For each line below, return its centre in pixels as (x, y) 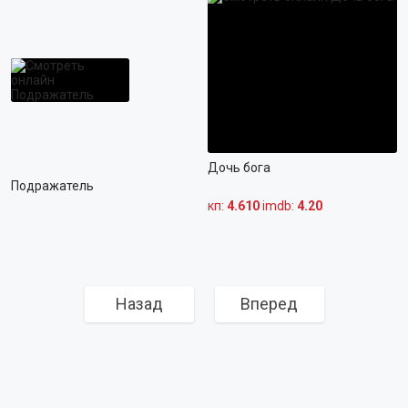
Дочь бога (240, 168)
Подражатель (53, 186)
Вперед (269, 304)
